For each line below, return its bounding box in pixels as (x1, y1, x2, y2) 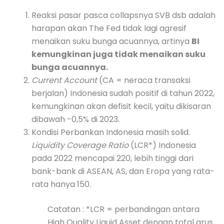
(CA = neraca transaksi (97, 74, 190, 86)
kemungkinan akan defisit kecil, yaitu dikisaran (31, 100, 211, 112)
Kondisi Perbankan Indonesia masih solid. (31, 126, 190, 138)
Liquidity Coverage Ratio (31, 139, 130, 151)
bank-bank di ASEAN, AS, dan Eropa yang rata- (31, 165, 214, 177)
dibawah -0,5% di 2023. (31, 113, 119, 125)
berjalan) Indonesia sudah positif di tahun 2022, (31, 87, 214, 99)
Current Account (31, 74, 97, 86)
